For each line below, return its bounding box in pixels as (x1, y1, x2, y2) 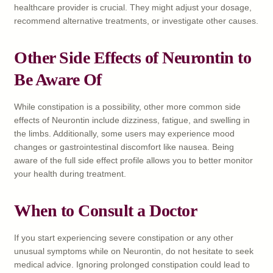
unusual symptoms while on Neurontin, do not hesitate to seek (14, 246, 253, 256)
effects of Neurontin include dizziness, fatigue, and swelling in (14, 115, 250, 125)
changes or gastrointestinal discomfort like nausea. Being (14, 141, 234, 152)
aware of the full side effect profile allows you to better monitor (14, 155, 253, 165)
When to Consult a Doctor (14, 200, 197, 220)
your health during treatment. (14, 168, 126, 179)
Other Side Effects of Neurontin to (14, 48, 251, 67)
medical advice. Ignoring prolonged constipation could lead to (14, 259, 250, 269)
